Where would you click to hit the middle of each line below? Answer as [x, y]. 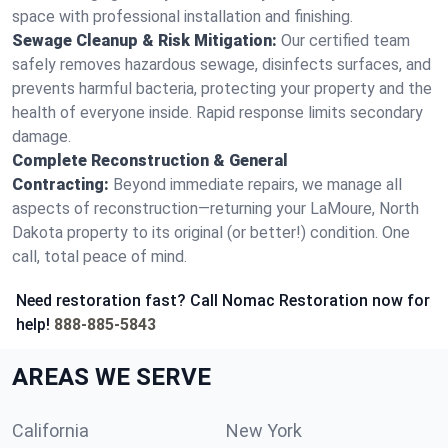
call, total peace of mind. [99, 256]
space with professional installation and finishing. [182, 16]
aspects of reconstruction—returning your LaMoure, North [215, 208]
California [50, 430]
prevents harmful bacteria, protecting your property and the [222, 88]
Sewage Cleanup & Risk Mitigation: [144, 40]
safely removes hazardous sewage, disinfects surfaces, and [221, 64]
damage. [41, 136]
